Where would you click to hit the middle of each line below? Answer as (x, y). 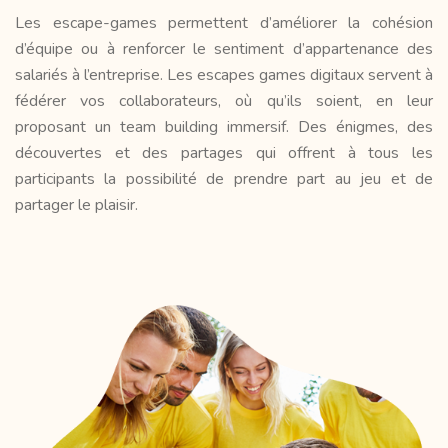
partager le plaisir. (76, 204)
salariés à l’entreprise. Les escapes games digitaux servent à (224, 74)
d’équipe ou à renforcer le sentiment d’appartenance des (224, 48)
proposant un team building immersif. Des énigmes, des (224, 126)
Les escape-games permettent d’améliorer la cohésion (224, 22)
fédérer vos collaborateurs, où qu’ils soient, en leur (224, 100)
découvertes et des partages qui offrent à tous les (224, 152)
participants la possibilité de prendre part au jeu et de (224, 178)
